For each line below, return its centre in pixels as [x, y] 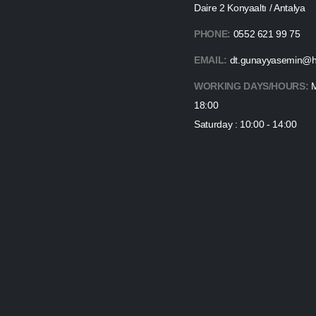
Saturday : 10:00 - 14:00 [245, 124]
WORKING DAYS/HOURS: [251, 86]
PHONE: [212, 34]
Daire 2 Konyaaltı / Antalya [250, 7]
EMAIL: [211, 60]
